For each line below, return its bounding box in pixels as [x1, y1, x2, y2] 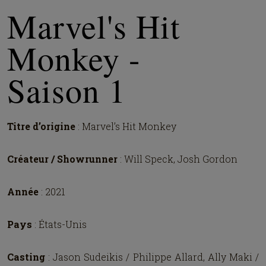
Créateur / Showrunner [7, 153, 118, 165]
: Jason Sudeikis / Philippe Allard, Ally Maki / [48, 251, 259, 263]
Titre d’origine [7, 120, 78, 132]
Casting [7, 251, 49, 263]
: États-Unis [34, 218, 87, 230]
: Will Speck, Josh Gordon [118, 153, 237, 165]
